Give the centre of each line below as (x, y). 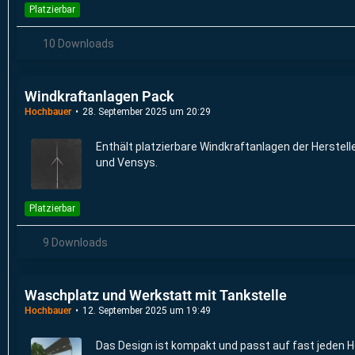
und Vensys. (127, 162)
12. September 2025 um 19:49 (147, 311)
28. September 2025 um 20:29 (147, 111)
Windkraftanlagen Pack (99, 96)
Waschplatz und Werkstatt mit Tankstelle (156, 296)
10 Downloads (77, 43)
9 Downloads (74, 243)
